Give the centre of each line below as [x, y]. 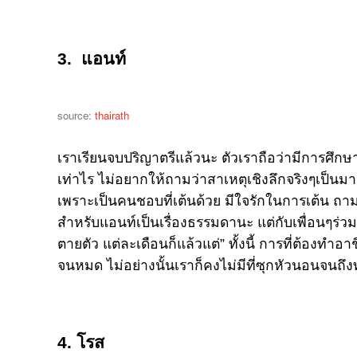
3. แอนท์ [94, 59]
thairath [112, 116]
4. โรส [81, 343]
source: [76, 116]
